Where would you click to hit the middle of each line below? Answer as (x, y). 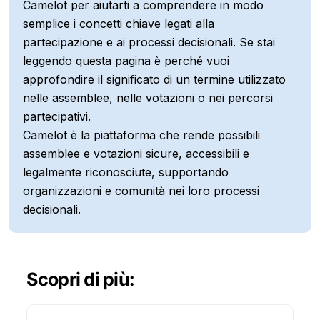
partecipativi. (57, 116)
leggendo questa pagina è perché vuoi (126, 61)
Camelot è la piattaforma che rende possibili (141, 135)
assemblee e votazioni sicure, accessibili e (136, 154)
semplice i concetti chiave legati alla (119, 24)
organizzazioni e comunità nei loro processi (141, 191)
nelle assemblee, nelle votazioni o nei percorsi (148, 98)
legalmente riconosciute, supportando (126, 172)
